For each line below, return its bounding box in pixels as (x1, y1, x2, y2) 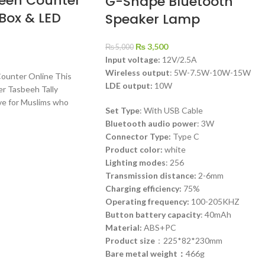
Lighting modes (105, 157, 166, 167)
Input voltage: (105, 54, 160, 64)
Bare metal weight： (105, 248, 186, 258)
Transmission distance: (105, 170, 196, 180)
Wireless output (105, 67, 170, 77)
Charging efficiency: (105, 183, 182, 193)
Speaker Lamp (105, 9, 200, 28)
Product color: (105, 144, 163, 154)
